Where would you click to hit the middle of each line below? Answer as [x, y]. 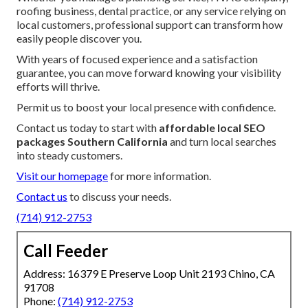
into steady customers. [69, 155]
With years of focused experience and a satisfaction [137, 59]
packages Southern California [92, 142]
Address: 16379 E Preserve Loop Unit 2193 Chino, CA [149, 274]
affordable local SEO [212, 128]
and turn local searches [222, 142]
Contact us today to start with [88, 128]
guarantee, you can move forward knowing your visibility [149, 73]
